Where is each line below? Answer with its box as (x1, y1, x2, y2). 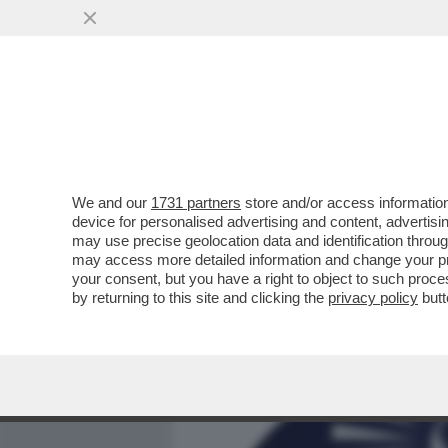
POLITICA (366, 115, 436, 139)
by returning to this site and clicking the (72, 289, 328, 306)
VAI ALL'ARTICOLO (212, 262, 354, 279)
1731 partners (151, 194, 241, 211)
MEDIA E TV (256, 115, 340, 139)
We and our (72, 194, 151, 211)
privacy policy (328, 289, 418, 306)
